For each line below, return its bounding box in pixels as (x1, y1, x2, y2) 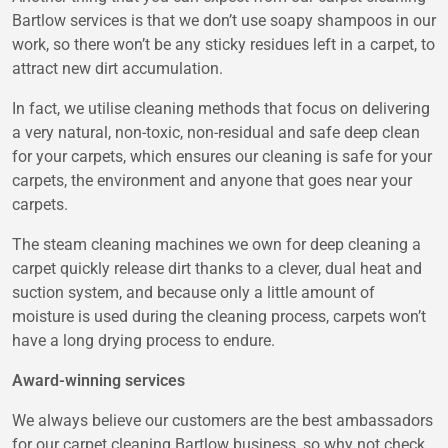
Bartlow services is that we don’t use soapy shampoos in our (12, 10, 436, 30)
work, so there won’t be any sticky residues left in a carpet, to (12, 34, 435, 54)
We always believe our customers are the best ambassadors (12, 410, 433, 430)
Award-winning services (12, 370, 185, 390)
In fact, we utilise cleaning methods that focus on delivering (12, 98, 430, 118)
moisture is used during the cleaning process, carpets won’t (12, 306, 426, 326)
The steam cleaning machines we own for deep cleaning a (12, 234, 421, 254)
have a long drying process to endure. (12, 330, 275, 350)
